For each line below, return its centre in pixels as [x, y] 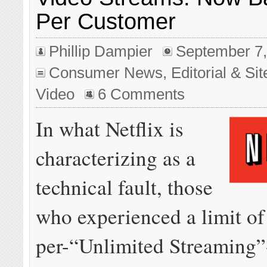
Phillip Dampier [101, 52]
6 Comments [142, 94]
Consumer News [106, 73]
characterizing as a [116, 157]
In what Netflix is [110, 128]
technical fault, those [125, 187]
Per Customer [106, 21]
